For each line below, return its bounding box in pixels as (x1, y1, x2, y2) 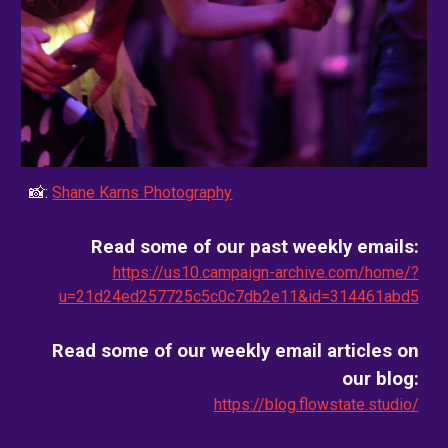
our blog (341, 368, 414, 391)
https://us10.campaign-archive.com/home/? (112, 263, 419, 283)
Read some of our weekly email (51, 340, 322, 363)
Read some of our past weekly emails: (90, 236, 419, 259)
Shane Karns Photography (52, 183, 233, 203)
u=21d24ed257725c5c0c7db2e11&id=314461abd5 (58, 287, 419, 307)
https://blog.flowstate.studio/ (213, 395, 419, 415)
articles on (321, 340, 419, 363)
